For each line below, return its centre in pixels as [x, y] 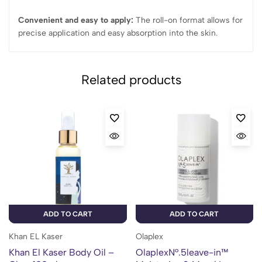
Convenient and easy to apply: [76, 20]
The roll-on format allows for [188, 20]
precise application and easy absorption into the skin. [118, 33]
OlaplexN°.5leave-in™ [182, 252]
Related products [131, 80]
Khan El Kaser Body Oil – [61, 252]
